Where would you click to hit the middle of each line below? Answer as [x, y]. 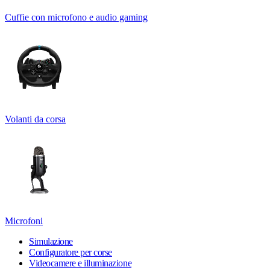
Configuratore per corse [71, 252]
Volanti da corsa [35, 119]
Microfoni [24, 221]
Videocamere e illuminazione [80, 263]
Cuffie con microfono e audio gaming [76, 17]
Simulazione [51, 241]
